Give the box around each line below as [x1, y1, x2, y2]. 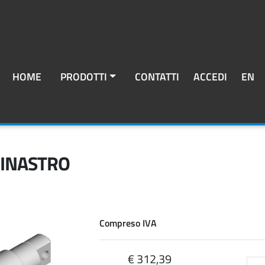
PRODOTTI [60, 68, 107, 85]
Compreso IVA [99, 216, 157, 231]
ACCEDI [193, 68, 228, 85]
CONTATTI [135, 68, 180, 85]
